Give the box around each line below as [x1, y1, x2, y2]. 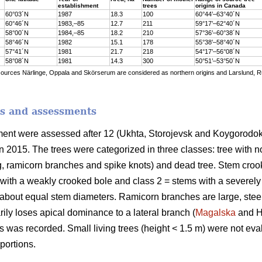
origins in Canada [195, 2, 246, 9]
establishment [57, 2, 98, 9]
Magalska [195, 207, 236, 218]
